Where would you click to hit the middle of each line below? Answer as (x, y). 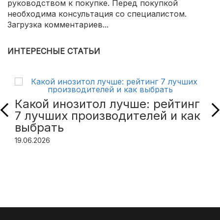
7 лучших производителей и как (108, 116)
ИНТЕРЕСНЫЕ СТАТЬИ (54, 51)
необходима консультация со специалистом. (97, 14)
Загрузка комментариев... (58, 25)
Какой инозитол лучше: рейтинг (107, 104)
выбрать (39, 128)
